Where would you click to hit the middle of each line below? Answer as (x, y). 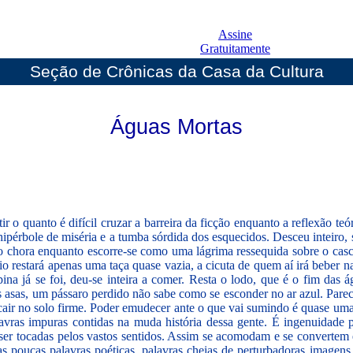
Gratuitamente (235, 48)
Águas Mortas (176, 126)
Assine (235, 34)
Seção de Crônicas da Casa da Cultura (176, 71)
